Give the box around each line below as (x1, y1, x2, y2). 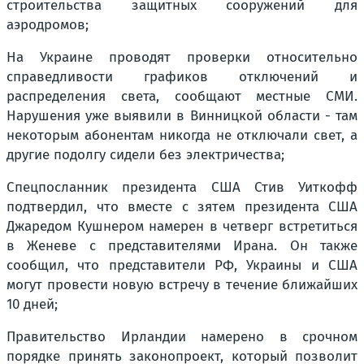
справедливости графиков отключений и (6, 68, 357, 85)
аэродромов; (6, 16, 89, 33)
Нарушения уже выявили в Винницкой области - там (6, 107, 357, 124)
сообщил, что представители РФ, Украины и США (6, 257, 357, 274)
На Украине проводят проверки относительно (6, 49, 357, 66)
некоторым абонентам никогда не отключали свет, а (6, 127, 357, 144)
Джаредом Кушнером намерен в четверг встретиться (6, 218, 357, 235)
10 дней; (6, 296, 58, 313)
